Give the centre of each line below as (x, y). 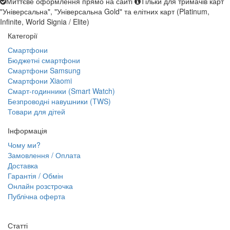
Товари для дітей (36, 111)
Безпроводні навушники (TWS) (59, 101)
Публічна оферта (36, 196)
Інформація (27, 130)
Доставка (23, 165)
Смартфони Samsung (44, 70)
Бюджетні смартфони (44, 60)
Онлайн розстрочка (40, 186)
